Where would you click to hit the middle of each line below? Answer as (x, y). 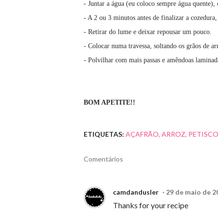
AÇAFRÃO (142, 134)
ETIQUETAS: (104, 134)
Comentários (103, 159)
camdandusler (136, 192)
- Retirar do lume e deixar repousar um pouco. (148, 32)
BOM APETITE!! (109, 103)
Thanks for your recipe (151, 205)
